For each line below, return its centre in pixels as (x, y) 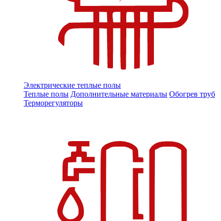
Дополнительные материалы (119, 94)
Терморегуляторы (53, 103)
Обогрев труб (192, 94)
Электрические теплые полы (72, 85)
